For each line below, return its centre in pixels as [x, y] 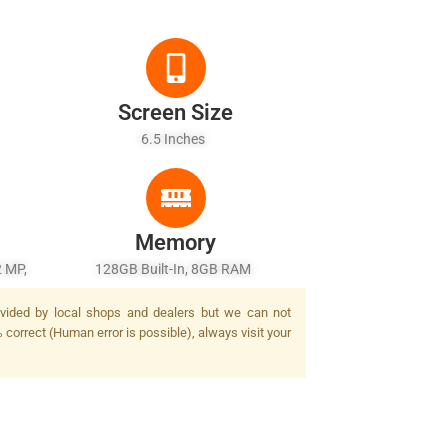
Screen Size [176, 112]
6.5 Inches [175, 139]
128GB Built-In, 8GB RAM [175, 269]
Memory [176, 242]
